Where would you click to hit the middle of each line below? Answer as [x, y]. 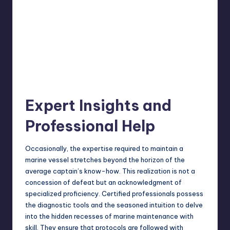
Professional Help [90, 126]
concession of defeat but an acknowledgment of [103, 183]
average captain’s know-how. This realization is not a [110, 171]
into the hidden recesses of [69, 216]
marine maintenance [146, 216]
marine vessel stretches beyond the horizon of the [105, 160]
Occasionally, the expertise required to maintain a [104, 149]
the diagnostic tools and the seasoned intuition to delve [114, 205]
